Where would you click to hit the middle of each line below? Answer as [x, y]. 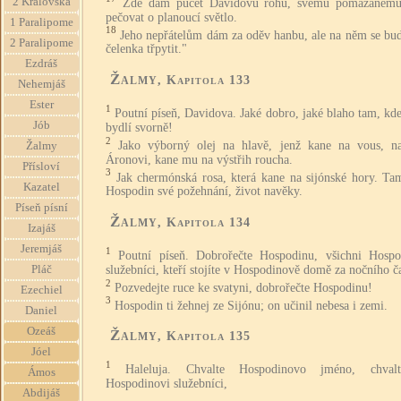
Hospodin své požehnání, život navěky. [204, 192]
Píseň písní [41, 208]
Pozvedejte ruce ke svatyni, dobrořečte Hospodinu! [243, 287]
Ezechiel [41, 290]
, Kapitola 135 [204, 337]
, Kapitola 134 [204, 223]
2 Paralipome [41, 43]
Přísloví [41, 166]
